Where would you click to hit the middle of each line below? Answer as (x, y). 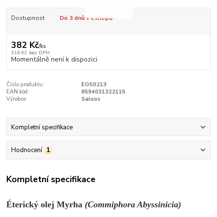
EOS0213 (94, 85)
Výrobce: (17, 99)
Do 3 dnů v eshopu (86, 18)
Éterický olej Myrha (46, 204)
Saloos (91, 99)
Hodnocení (26, 150)
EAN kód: (18, 92)
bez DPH (39, 53)
